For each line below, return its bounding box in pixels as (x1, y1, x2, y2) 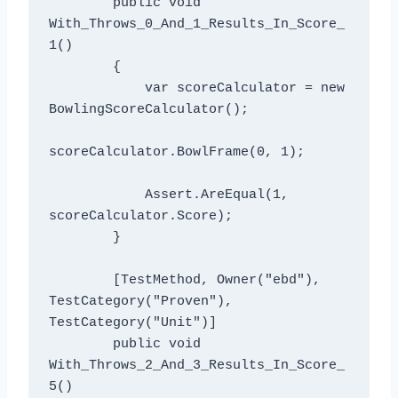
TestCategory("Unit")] (48, 315, 217, 331)
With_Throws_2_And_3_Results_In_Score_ (48, 358, 345, 374)
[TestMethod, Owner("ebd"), (48, 273, 113, 289)
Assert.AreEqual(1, (48, 187, 145, 203)
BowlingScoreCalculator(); (48, 102, 249, 118)
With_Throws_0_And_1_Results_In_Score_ (48, 17, 345, 33)
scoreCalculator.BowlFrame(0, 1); (48, 145, 305, 161)
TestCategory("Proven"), (48, 294, 233, 310)
